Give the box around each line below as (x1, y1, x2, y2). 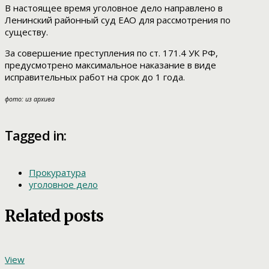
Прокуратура (29, 166, 86, 178)
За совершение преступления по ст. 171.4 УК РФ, (5, 47, 218, 59)
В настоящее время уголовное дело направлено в (5, 2, 223, 14)
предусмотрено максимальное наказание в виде (5, 59, 216, 71)
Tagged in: (5, 126, 67, 145)
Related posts (5, 205, 103, 226)
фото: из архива (5, 95, 55, 104)
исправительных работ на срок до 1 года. (5, 71, 185, 83)
